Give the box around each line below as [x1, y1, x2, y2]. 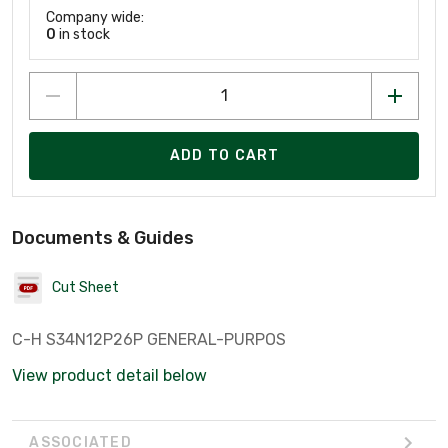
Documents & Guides [12, 226, 194, 249]
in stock [56, 25, 110, 43]
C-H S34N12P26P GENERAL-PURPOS [12, 329, 286, 349]
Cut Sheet [52, 279, 119, 297]
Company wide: [46, 8, 144, 26]
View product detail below [12, 365, 207, 385]
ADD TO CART [169, 147, 280, 165]
